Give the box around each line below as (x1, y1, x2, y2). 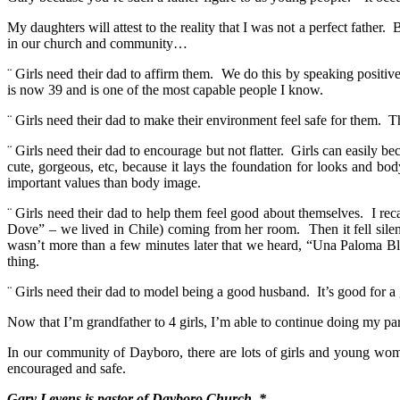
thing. (7, 253, 39, 269)
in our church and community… (7, 35, 187, 51)
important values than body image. (7, 174, 201, 190)
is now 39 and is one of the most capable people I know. (7, 81, 323, 97)
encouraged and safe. (7, 360, 126, 376)
